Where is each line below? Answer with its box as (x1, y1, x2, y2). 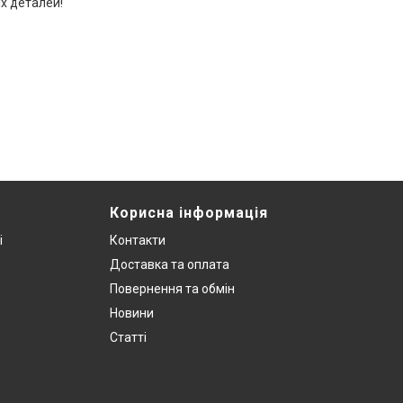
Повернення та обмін (110, 282, 235, 297)
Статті (110, 330, 147, 345)
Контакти (110, 233, 166, 248)
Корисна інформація (110, 204, 268, 222)
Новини (110, 306, 154, 321)
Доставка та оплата (110, 257, 229, 273)
